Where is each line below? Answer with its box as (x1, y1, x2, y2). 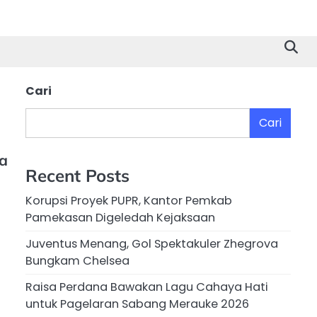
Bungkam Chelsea (25, 253, 129, 270)
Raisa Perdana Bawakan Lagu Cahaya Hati (25, 279, 268, 296)
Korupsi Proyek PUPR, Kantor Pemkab (25, 192, 232, 209)
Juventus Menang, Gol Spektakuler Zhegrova (25, 236, 278, 253)
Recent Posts (25, 165, 129, 187)
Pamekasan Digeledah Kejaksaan (25, 209, 215, 226)
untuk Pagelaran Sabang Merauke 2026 (25, 296, 249, 313)
